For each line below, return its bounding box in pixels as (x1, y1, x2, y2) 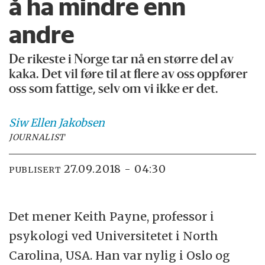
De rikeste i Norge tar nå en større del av (9, 54, 234, 67)
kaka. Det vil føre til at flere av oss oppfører (9, 69, 248, 82)
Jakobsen (59, 116, 105, 130)
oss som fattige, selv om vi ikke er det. (9, 83, 219, 96)
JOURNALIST (9, 132, 66, 143)
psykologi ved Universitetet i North (9, 228, 219, 243)
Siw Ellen (9, 116, 57, 130)
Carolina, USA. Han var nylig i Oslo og (9, 247, 231, 263)
